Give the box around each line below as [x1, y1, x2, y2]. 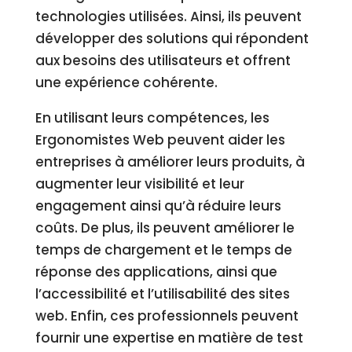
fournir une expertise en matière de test [35, 328, 303, 347]
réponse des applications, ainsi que [35, 262, 277, 281]
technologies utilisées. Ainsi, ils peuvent [35, 7, 302, 26]
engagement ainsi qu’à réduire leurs [35, 196, 281, 215]
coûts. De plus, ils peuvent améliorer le [35, 218, 295, 237]
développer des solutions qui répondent [35, 29, 309, 48]
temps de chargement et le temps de [35, 240, 292, 259]
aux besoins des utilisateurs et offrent [35, 51, 291, 70]
